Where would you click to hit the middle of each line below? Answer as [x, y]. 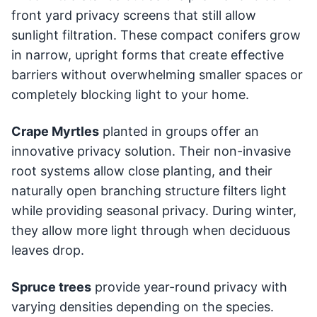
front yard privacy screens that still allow [134, 15]
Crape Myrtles [55, 131]
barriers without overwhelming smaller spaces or [157, 74]
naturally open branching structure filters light [149, 190]
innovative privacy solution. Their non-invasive [151, 151]
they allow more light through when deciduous [151, 230]
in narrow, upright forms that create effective [148, 54]
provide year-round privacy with [189, 287]
